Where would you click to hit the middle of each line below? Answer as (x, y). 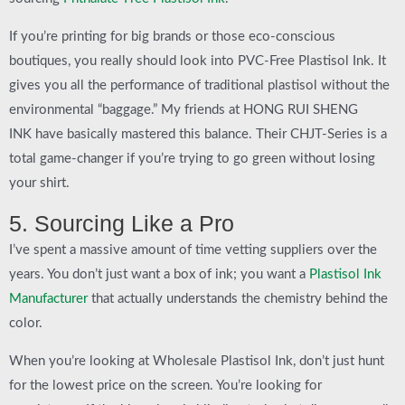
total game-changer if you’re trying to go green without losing (192, 158)
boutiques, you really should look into (123, 61)
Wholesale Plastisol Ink (223, 361)
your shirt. (39, 183)
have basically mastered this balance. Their (161, 134)
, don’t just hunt (339, 361)
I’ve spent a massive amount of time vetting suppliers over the (193, 250)
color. (26, 324)
